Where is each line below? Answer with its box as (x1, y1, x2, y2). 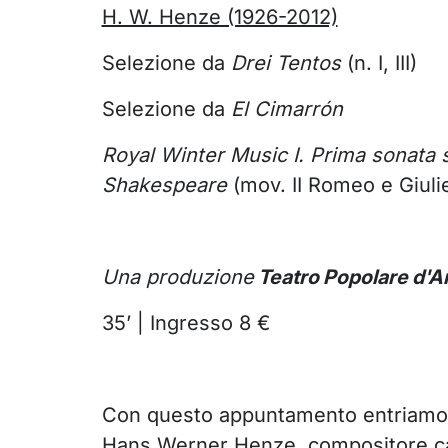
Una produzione (101, 265, 254, 290)
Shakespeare (101, 173, 227, 198)
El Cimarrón (230, 97, 343, 122)
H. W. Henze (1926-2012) (101, 5, 338, 30)
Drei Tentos (224, 51, 341, 76)
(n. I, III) (340, 51, 417, 76)
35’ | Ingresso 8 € (101, 311, 270, 336)
